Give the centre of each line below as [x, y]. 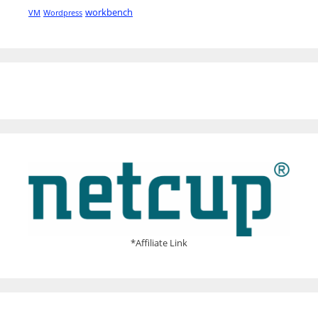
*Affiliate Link [159, 242]
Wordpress [63, 13]
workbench [109, 12]
